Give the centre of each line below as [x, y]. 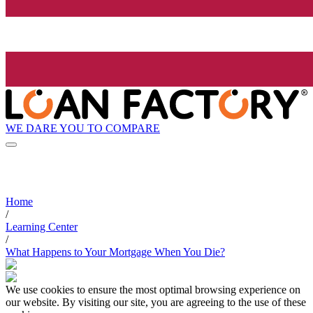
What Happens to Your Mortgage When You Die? [115, 252]
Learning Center [42, 227]
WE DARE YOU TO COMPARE [83, 128]
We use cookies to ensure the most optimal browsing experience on [153, 290]
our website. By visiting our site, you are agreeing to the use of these [156, 303]
